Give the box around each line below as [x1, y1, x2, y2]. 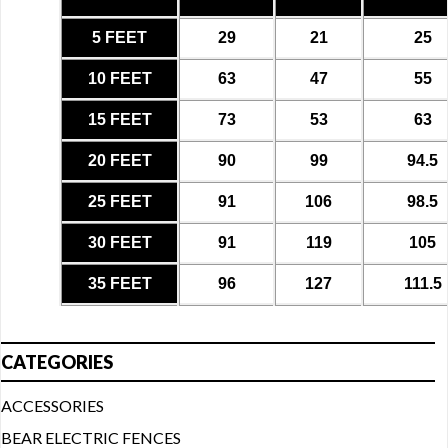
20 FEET [87, 151, 152, 169]
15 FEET [87, 110, 152, 128]
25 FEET [87, 192, 152, 210]
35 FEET [87, 274, 152, 292]
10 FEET [87, 69, 152, 87]
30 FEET [87, 233, 152, 251]
